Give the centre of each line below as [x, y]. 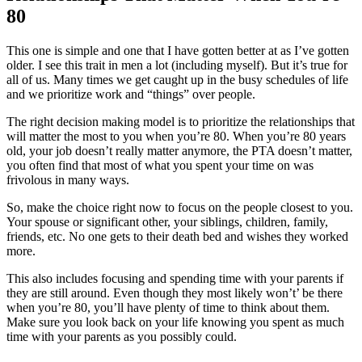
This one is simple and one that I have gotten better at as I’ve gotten [178, 51]
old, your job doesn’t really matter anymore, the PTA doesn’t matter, [179, 151]
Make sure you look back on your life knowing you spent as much [175, 322]
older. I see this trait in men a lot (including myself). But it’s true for [177, 65]
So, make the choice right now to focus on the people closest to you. [180, 208]
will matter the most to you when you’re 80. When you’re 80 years [176, 137]
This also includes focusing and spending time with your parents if [175, 279]
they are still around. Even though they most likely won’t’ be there [175, 293]
